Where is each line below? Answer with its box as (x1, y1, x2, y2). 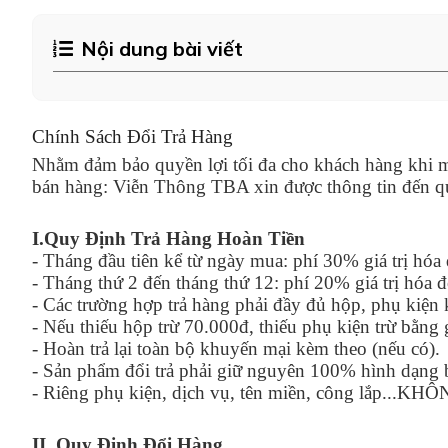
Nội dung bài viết (81, 36, 243, 61)
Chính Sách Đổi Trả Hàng (32, 126, 233, 147)
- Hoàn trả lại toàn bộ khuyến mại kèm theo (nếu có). (32, 338, 440, 359)
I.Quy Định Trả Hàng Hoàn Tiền (32, 228, 305, 249)
